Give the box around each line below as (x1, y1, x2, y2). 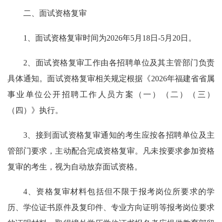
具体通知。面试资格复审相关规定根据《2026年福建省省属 (7, 74, 215, 83)
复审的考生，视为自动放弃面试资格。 (7, 163, 142, 171)
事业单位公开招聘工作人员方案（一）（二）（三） (7, 90, 215, 99)
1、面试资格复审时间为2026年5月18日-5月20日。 (23, 34, 196, 42)
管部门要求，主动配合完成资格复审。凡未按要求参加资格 (7, 147, 215, 155)
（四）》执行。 (7, 106, 63, 114)
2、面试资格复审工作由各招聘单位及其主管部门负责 (23, 58, 215, 67)
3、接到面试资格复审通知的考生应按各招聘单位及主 (23, 131, 215, 139)
